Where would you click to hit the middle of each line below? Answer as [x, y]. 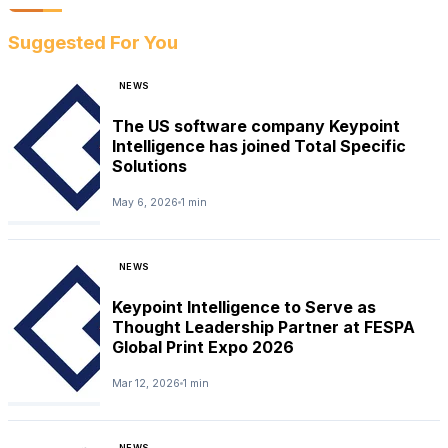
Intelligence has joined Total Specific [259, 146]
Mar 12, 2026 [146, 383]
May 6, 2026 [145, 202]
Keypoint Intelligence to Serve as [244, 307]
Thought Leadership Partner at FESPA [263, 327]
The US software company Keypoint [256, 126]
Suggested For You [93, 42]
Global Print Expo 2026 [203, 347]
